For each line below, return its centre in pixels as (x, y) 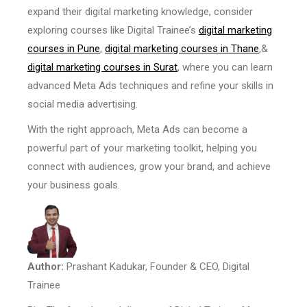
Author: (46, 266)
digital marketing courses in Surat (102, 67)
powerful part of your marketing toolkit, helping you (142, 148)
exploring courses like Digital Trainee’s (113, 30)
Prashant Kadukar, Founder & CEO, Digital (157, 266)
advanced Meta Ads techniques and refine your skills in (150, 86)
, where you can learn (225, 67)
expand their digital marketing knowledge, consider (140, 12)
